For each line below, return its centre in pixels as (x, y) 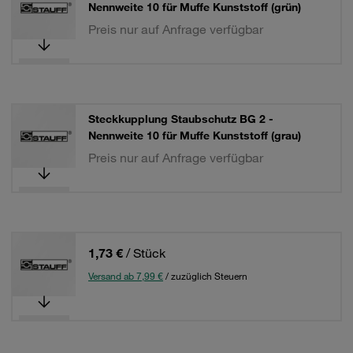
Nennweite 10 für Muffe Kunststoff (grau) (195, 136)
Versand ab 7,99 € (126, 276)
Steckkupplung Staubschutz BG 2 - (181, 119)
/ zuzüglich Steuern (205, 276)
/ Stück (146, 253)
